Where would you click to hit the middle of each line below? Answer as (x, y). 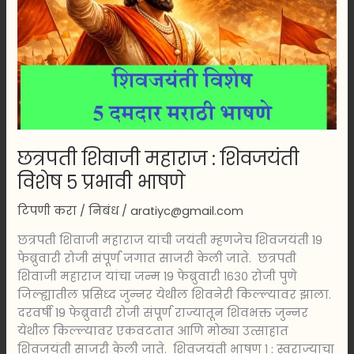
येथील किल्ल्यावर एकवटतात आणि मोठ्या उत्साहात (153, 331)
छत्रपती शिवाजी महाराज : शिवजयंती (159, 158)
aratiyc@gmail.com (187, 211)
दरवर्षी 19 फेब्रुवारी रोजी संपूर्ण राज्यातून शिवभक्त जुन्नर (163, 313)
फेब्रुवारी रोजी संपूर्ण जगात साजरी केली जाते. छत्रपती (157, 258)
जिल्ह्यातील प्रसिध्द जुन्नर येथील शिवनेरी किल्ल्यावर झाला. (175, 294)
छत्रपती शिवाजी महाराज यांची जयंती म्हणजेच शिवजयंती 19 (170, 240)
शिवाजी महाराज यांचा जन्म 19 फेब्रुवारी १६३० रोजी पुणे (158, 276)
